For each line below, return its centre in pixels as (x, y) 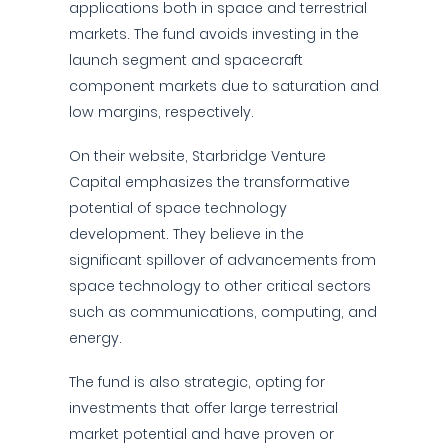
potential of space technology (178, 208)
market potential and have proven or (201, 434)
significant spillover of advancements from (222, 260)
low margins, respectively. (161, 112)
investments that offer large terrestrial (203, 408)
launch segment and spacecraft (186, 60)
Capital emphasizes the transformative (209, 182)
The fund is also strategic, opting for (197, 382)
